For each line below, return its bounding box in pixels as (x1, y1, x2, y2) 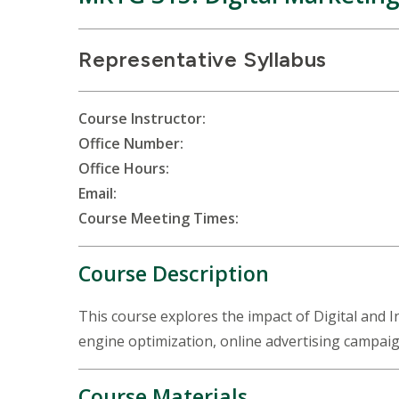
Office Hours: (78, 158, 169, 178)
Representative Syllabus (78, 45, 327, 72)
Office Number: (78, 133, 183, 153)
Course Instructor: (78, 108, 206, 128)
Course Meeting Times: (78, 208, 239, 228)
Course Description (78, 258, 269, 288)
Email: (78, 183, 117, 203)
